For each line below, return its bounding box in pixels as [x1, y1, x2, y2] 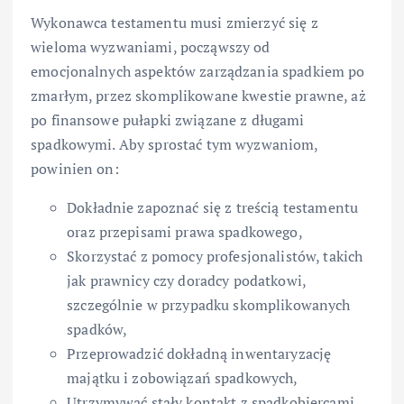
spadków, [67, 319, 128, 340]
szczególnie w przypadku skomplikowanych [67, 295, 351, 316]
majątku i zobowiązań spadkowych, [67, 368, 298, 389]
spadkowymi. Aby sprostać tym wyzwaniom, [31, 134, 318, 155]
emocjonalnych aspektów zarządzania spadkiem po [31, 61, 365, 82]
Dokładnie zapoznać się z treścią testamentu [67, 197, 359, 218]
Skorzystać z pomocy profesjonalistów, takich [67, 246, 363, 267]
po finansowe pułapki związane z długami [31, 110, 305, 131]
